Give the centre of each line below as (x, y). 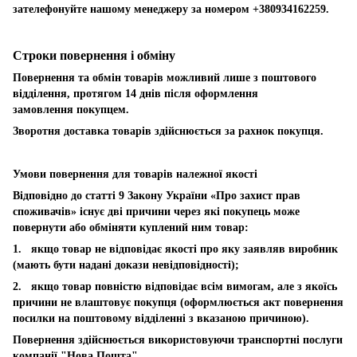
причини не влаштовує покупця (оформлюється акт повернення (178, 302)
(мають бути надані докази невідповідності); (126, 265)
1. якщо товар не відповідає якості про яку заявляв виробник (175, 249)
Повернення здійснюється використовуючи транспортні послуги (178, 339)
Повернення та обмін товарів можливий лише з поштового (165, 77)
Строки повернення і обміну (94, 55)
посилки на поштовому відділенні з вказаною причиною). (161, 318)
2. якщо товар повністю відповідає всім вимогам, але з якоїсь (175, 286)
